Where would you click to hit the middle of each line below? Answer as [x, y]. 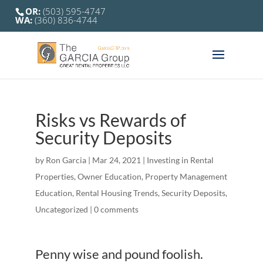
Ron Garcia [66, 160]
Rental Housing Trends [117, 193]
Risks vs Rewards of [110, 120]
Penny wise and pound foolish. [119, 254]
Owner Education [109, 176]
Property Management [186, 176]
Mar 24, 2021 [116, 160]
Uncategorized [61, 209]
